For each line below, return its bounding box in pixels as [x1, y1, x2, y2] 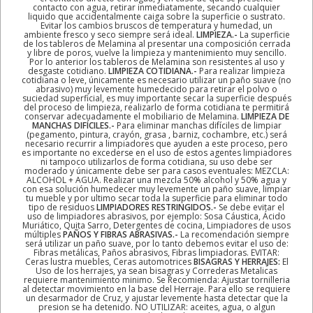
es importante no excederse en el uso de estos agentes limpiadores [22, 146, 291, 159]
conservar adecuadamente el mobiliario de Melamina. [24, 110, 241, 122]
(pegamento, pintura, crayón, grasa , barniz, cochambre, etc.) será [26, 128, 287, 140]
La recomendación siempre [177, 228, 289, 240]
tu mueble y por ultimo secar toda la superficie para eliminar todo [25, 191, 288, 204]
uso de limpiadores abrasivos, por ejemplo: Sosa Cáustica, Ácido [27, 210, 286, 222]
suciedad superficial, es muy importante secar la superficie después [22, 92, 291, 104]
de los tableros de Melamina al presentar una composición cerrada [22, 37, 291, 50]
